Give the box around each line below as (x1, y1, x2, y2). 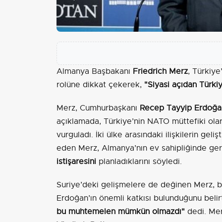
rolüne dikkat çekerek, (56, 80, 144, 90)
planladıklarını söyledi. (96, 157, 182, 167)
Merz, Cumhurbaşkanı (56, 103, 140, 113)
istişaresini (56, 157, 96, 167)
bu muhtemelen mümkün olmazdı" (56, 207, 185, 217)
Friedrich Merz (133, 66, 188, 77)
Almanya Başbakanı (56, 66, 133, 77)
